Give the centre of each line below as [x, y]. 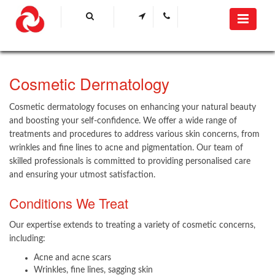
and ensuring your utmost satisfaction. [82, 175]
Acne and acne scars [72, 258]
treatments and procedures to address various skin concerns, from [134, 134]
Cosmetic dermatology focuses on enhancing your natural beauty [133, 107]
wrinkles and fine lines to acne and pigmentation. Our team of [126, 148]
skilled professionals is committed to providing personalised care [130, 161]
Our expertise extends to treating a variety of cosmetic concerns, [132, 225]
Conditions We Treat [69, 203]
